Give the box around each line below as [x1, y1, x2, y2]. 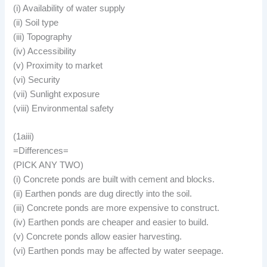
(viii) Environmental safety [13, 103, 114, 113]
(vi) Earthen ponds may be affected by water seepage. [13, 246, 224, 256]
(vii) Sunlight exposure [13, 89, 100, 99]
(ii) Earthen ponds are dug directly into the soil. [13, 189, 193, 199]
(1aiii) [13, 132, 35, 142]
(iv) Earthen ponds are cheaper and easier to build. [13, 218, 209, 228]
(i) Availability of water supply [13, 3, 126, 13]
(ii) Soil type [13, 17, 59, 27]
